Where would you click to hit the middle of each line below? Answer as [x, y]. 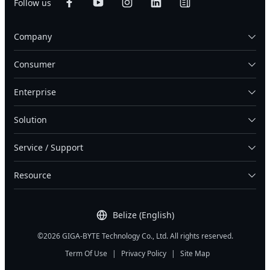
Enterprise [35, 92]
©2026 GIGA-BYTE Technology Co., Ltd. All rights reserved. [135, 236]
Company [33, 37]
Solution [30, 120]
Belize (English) [143, 215]
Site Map [195, 254]
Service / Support [49, 148]
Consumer [35, 64]
